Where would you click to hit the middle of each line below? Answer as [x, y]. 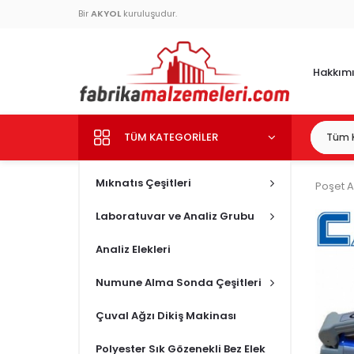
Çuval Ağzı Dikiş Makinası [166, 315]
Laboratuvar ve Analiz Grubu [175, 216]
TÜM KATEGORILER [171, 137]
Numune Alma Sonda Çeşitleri [179, 282]
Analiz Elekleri [133, 249]
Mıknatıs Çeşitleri [143, 183]
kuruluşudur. [149, 14]
